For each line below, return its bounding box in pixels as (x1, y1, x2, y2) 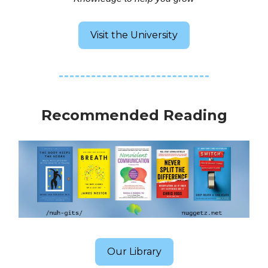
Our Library (106, 245, 162, 257)
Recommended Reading (41, 106, 227, 124)
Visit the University (90, 29, 178, 41)
